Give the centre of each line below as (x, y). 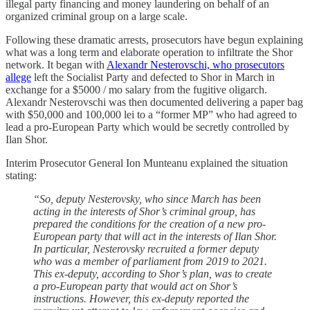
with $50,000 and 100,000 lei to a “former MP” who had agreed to (151, 115)
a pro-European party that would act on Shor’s (135, 286)
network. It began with (56, 65)
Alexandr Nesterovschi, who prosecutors (195, 65)
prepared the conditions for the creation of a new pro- (149, 224)
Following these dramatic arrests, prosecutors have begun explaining (154, 40)
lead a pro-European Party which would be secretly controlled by (147, 127)
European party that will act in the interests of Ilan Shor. (155, 237)
